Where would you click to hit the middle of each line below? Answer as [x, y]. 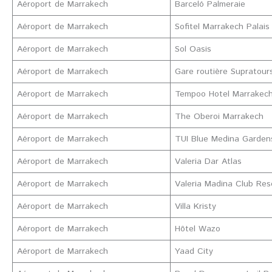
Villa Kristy [195, 206]
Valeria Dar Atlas [208, 161]
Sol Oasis [193, 49]
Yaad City [194, 251]
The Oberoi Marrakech [219, 116]
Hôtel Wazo [198, 229]
